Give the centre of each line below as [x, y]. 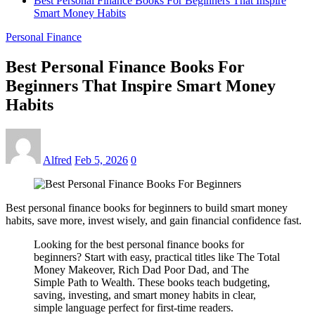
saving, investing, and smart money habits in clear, [145, 295]
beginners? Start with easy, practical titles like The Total [157, 257]
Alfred [57, 160]
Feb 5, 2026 [101, 160]
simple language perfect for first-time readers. [134, 307]
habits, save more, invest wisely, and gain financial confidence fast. [154, 220]
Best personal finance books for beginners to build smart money [147, 207]
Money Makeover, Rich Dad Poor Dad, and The [141, 269]
